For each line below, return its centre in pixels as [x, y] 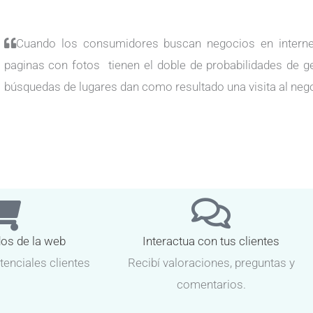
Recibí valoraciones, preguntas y [211, 262]
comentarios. [211, 284]
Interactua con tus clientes [211, 241]
